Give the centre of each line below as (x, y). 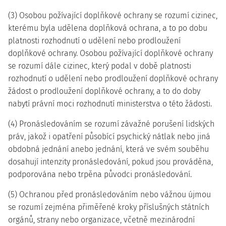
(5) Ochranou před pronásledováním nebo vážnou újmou (109, 194)
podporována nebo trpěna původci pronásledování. (100, 174)
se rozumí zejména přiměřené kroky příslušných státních (109, 207)
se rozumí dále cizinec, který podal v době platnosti (100, 66)
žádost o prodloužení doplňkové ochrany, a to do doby (104, 91)
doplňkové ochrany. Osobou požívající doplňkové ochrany (110, 53)
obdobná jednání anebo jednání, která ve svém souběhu (108, 149)
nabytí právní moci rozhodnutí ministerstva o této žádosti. (110, 104)
